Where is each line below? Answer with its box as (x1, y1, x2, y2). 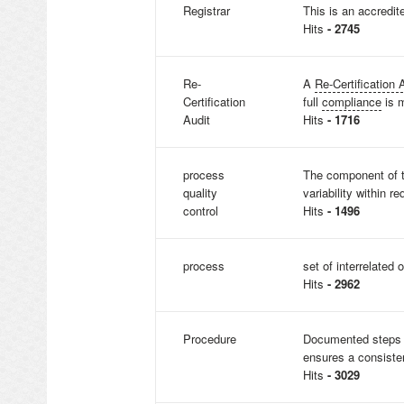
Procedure (183, 330, 236, 347)
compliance (322, 93, 381, 110)
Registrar (183, 2, 230, 19)
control (183, 202, 218, 219)
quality (183, 184, 217, 201)
